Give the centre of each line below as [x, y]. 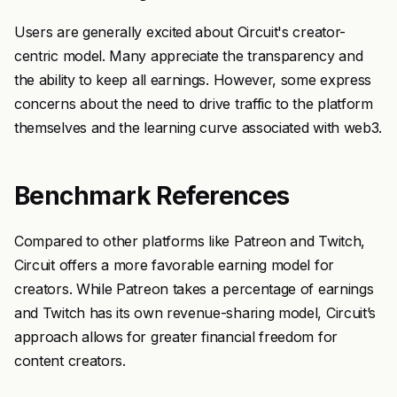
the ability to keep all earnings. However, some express [193, 80]
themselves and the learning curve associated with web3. [198, 128]
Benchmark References [152, 196]
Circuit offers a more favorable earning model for [174, 265]
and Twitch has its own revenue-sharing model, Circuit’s [195, 313]
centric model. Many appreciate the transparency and [189, 56]
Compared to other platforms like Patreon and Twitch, [190, 241]
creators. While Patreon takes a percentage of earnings [194, 289]
